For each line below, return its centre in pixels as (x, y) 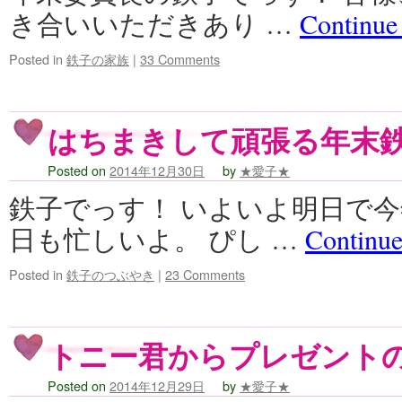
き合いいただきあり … (154, 23)
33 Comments (180, 59)
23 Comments (205, 274)
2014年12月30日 (157, 170)
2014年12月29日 (157, 385)
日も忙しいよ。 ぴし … (157, 239)
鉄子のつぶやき (110, 274)
